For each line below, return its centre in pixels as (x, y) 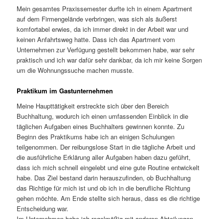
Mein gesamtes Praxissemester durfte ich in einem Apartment (105, 8)
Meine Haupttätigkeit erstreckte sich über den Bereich (93, 106)
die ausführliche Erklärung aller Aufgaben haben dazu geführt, (104, 157)
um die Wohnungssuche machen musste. (76, 70)
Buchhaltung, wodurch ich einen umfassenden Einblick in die (103, 116)
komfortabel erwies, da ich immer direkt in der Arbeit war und (103, 29)
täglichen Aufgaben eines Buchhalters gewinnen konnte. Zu (101, 127)
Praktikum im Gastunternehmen (65, 90)
